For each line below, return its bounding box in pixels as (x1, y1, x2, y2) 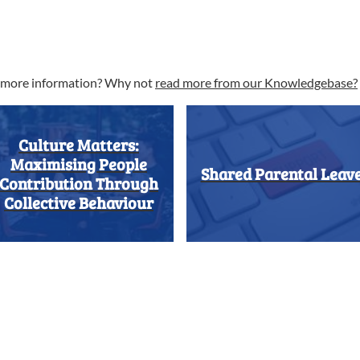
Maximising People (10, 153, 147, 175)
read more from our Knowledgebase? (155, 75, 358, 90)
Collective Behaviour (4, 191, 153, 214)
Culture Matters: (18, 133, 139, 156)
